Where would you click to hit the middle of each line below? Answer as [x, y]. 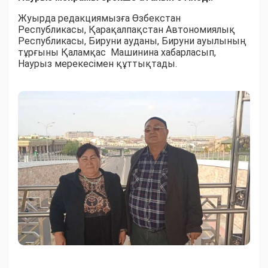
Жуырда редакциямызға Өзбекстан [99, 19]
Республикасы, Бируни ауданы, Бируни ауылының [132, 41]
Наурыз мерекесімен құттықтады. [98, 64]
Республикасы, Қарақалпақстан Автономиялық [127, 30]
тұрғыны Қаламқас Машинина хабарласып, [117, 53]
